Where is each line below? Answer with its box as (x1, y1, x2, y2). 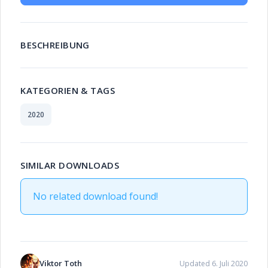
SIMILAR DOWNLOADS (20, 159, 120, 171)
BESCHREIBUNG (20, 39, 90, 51)
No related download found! (33, 190, 159, 203)
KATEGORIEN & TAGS (20, 84, 115, 96)
